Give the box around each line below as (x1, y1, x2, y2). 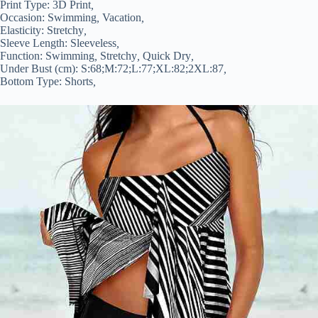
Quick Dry (143, 49, 191, 62)
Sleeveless (70, 36, 116, 49)
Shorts (65, 75, 93, 87)
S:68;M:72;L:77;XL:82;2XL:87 (81, 62, 224, 75)
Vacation (102, 11, 141, 23)
